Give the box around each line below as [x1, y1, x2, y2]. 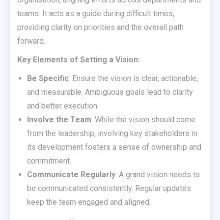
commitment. [27, 156, 71, 166]
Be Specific [27, 74, 69, 83]
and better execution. [27, 101, 99, 111]
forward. [17, 36, 45, 46]
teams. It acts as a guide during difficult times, [17, 9, 174, 19]
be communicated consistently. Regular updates [27, 184, 191, 193]
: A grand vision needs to [115, 170, 200, 180]
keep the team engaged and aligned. [27, 197, 151, 207]
